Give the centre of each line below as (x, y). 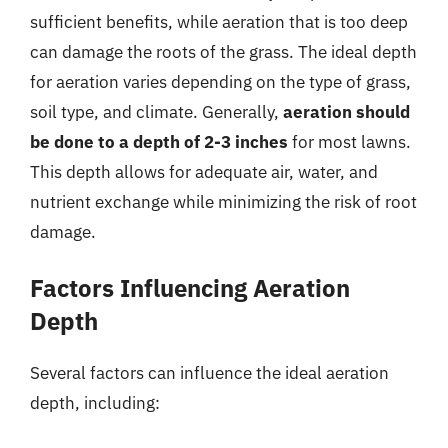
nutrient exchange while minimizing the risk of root (223, 201)
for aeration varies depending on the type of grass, (220, 81)
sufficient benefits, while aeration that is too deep (219, 21)
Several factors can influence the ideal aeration (209, 373)
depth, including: (95, 403)
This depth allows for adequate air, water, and (204, 171)
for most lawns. (349, 141)
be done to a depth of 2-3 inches (159, 141)
